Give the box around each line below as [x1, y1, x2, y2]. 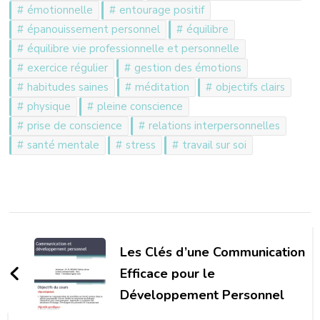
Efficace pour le [120, 264, 216, 282]
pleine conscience [97, 99, 184, 114]
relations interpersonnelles [149, 118, 281, 133]
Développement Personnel [120, 286, 285, 304]
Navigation [9, 209, 124, 240]
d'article [9, 236, 96, 267]
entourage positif [119, 2, 205, 17]
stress [126, 137, 156, 152]
